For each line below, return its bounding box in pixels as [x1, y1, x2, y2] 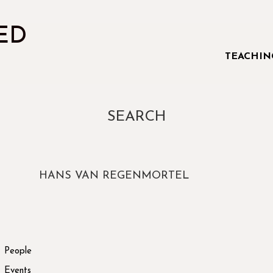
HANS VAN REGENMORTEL [39, 170, 189, 182]
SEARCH [107, 110, 166, 124]
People [4, 247, 32, 256]
